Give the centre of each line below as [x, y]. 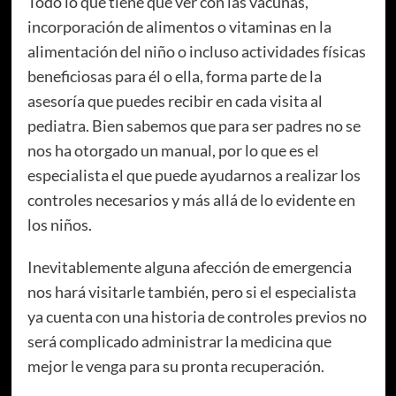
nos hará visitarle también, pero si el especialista [191, 292]
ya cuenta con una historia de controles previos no [197, 317]
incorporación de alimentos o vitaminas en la [179, 27]
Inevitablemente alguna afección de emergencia [189, 267]
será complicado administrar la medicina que [179, 342]
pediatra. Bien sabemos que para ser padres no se [194, 126]
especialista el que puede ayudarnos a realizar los [194, 175]
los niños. [59, 225]
